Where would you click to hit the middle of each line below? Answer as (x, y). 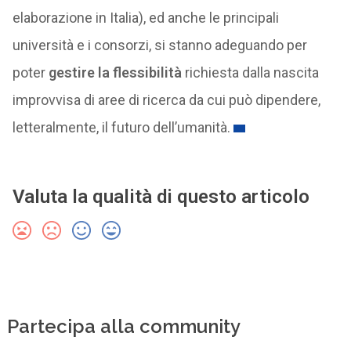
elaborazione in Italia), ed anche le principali (145, 18)
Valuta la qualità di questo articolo (161, 197)
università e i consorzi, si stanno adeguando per (159, 45)
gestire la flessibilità (115, 72)
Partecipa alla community (123, 326)
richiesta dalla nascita (250, 72)
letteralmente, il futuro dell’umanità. (121, 127)
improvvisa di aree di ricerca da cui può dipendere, (166, 100)
